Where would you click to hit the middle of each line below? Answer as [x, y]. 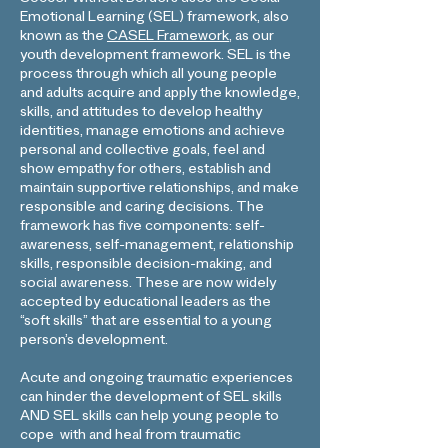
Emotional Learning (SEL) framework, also [154, 19]
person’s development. [95, 342]
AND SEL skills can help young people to [149, 418]
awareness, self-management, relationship [157, 247]
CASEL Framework [168, 38]
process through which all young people [148, 76]
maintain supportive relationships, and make [159, 190]
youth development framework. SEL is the [155, 57]
